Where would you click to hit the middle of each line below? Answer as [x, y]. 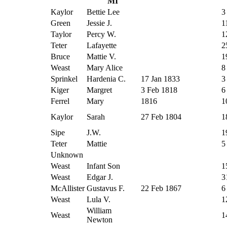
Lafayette [102, 45]
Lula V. [99, 199]
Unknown [67, 155]
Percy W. [101, 34]
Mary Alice [105, 67]
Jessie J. [99, 23]
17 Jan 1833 [160, 79]
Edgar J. [100, 177]
